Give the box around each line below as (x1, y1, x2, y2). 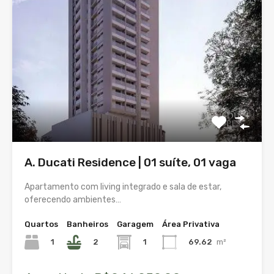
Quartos (24, 219, 58, 229)
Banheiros (67, 219, 108, 229)
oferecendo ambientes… (24, 194, 121, 205)
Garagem (117, 219, 154, 229)
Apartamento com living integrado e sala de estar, (24, 181, 221, 192)
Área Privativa (162, 219, 220, 229)
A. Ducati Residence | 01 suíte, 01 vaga (24, 155, 236, 169)
